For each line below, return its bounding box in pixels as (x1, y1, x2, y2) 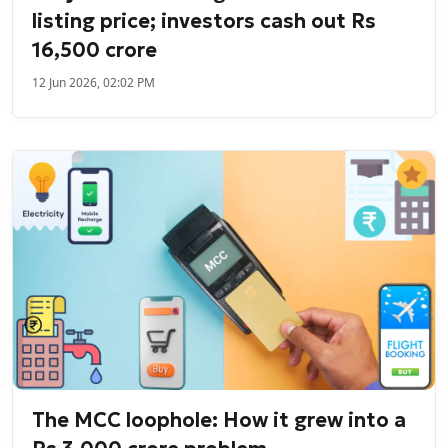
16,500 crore (32, 37, 158, 64)
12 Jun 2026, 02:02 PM (32, 74, 156, 92)
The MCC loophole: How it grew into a (32, 406, 407, 433)
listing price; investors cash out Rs (32, 8, 377, 35)
